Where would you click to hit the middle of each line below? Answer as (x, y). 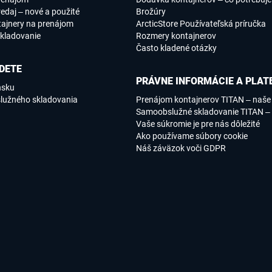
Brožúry (151, 12)
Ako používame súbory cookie (192, 136)
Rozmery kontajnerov (176, 36)
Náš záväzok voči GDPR (181, 148)
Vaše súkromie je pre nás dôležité (198, 124)
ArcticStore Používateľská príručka (201, 24)
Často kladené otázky (176, 48)
